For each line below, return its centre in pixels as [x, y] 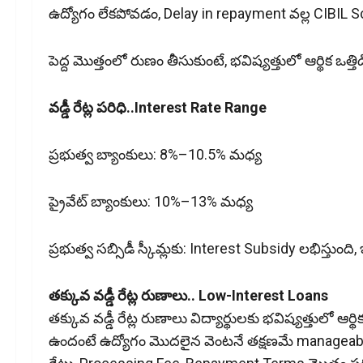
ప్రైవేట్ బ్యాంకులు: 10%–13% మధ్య [151, 202]
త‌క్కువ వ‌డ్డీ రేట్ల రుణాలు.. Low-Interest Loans [188, 296]
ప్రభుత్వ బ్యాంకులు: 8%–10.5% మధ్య [155, 155]
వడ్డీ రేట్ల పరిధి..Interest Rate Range [158, 108]
